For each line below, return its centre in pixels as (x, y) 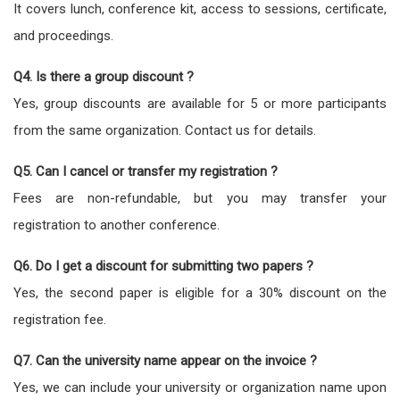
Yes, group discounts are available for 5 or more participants (200, 103)
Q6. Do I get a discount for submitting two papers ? (163, 266)
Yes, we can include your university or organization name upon (200, 387)
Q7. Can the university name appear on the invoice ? (165, 360)
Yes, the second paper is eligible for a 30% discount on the (200, 292)
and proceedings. (63, 35)
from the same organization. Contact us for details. (165, 130)
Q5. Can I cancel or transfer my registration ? (146, 171)
